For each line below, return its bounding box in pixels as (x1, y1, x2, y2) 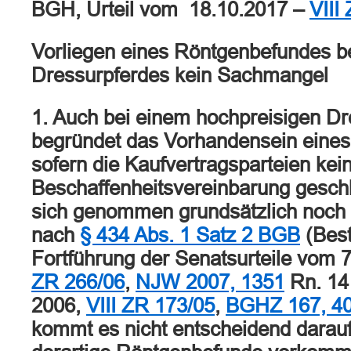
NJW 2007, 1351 (136, 271, 284, 293)
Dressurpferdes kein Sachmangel (31, 64, 328, 86)
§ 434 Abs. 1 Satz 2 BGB (80, 224, 300, 246)
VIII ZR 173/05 (86, 295, 215, 317)
